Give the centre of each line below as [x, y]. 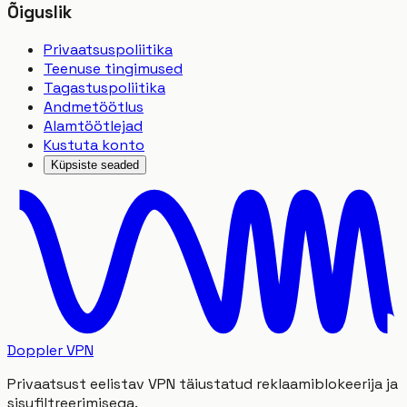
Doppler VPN [50, 350]
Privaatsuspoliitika [108, 49]
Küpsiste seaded [95, 164]
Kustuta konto [94, 144]
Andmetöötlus [94, 106]
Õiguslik [40, 13]
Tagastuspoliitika [104, 87]
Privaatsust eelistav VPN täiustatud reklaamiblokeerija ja [203, 383]
